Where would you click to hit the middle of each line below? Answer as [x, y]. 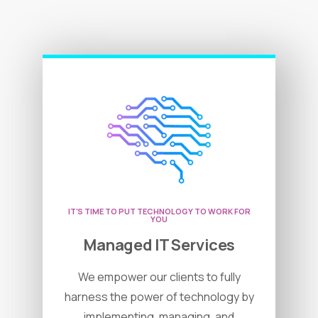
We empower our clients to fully [159, 277]
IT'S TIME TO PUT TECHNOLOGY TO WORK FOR [159, 212]
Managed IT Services [159, 245]
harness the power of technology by [159, 297]
